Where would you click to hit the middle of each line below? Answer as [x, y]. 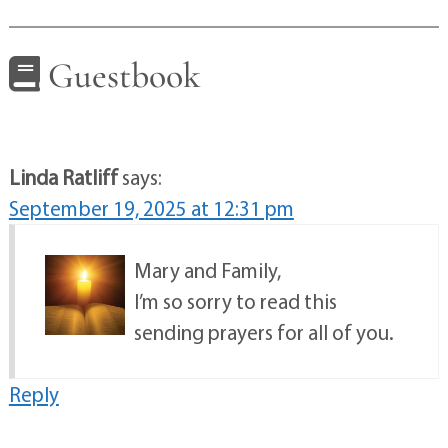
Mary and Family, [207, 270]
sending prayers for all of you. [263, 332]
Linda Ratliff [63, 177]
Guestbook [120, 75]
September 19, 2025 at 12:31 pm [151, 208]
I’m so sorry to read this [235, 301]
